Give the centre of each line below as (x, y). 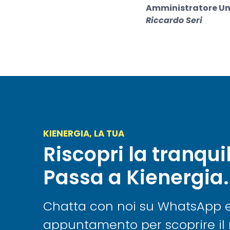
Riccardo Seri (174, 20)
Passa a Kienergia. (136, 177)
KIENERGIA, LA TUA (84, 133)
